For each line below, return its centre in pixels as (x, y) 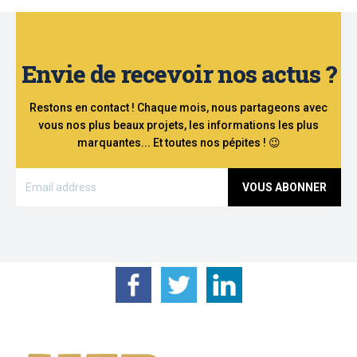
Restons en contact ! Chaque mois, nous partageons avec (178, 108)
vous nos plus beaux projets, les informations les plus (178, 126)
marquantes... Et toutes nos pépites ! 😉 (178, 143)
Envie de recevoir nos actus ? (178, 74)
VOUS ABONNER (284, 188)
